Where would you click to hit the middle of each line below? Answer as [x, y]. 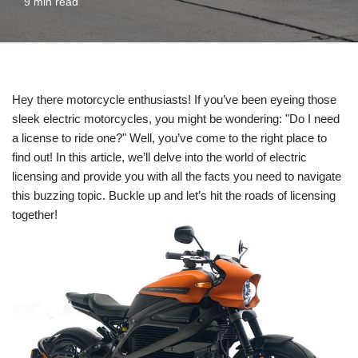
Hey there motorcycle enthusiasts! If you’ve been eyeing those [174, 99]
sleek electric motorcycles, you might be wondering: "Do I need [176, 119]
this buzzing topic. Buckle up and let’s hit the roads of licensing [174, 195]
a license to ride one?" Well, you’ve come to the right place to [169, 138]
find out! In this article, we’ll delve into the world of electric [159, 157]
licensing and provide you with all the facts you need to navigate [177, 176]
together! [35, 215]
